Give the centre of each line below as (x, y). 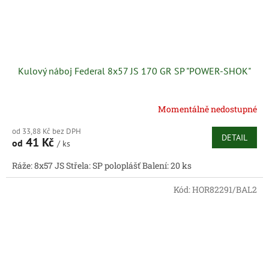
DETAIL (234, 138)
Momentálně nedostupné (207, 109)
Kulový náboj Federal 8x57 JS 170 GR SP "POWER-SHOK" (134, 71)
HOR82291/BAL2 (225, 190)
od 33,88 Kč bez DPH (47, 131)
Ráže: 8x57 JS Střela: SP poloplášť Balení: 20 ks (102, 166)
